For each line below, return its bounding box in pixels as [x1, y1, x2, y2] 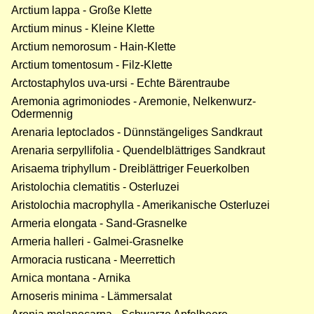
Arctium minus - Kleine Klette [11, 22, 155, 35]
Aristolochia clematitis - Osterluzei [11, 181, 179, 193]
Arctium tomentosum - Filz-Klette [11, 59, 172, 71]
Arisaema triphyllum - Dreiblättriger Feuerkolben [11, 163, 250, 175]
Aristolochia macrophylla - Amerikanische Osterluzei [11, 199, 270, 212]
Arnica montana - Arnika [11, 272, 130, 285]
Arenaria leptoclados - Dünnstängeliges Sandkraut [11, 126, 262, 139]
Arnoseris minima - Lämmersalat [11, 290, 172, 303]
